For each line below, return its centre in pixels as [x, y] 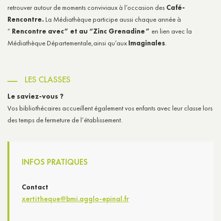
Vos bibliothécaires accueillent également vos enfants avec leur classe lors [110, 108]
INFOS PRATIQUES [55, 162]
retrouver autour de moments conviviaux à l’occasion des [87, 7]
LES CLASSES [48, 79]
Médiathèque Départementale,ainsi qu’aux [68, 43]
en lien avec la [172, 31]
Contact [35, 187]
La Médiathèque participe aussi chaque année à [113, 19]
